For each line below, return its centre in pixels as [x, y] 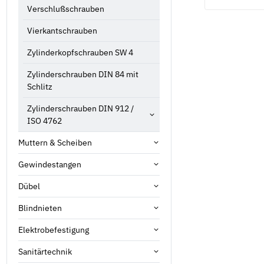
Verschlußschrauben [66, 9]
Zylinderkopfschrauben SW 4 [80, 52]
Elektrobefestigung [54, 230]
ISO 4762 [44, 121]
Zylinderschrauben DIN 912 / [80, 108]
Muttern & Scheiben [55, 142]
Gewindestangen [50, 164]
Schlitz [40, 86]
